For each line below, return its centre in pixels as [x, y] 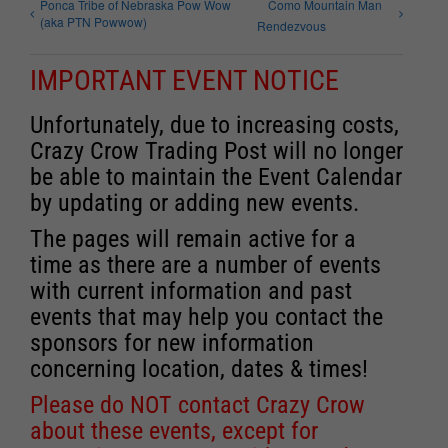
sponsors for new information [172, 342]
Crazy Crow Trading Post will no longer [216, 150]
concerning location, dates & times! [199, 368]
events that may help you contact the [206, 316]
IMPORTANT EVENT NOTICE [184, 80]
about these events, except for [174, 430]
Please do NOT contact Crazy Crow [197, 404]
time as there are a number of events [205, 264]
